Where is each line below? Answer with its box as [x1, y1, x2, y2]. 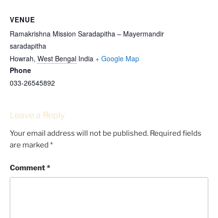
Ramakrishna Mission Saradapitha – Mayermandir [10, 28, 164, 38]
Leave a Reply [10, 109, 65, 120]
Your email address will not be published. [10, 129, 148, 138]
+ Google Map [95, 53, 139, 63]
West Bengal [37, 53, 76, 63]
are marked [10, 141, 50, 150]
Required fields [150, 129, 201, 138]
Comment [10, 163, 47, 172]
